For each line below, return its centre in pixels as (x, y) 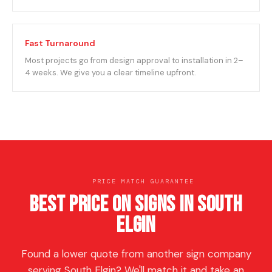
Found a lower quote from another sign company (136, 254)
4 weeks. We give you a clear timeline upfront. (110, 73)
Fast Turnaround (60, 43)
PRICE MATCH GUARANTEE (143, 181)
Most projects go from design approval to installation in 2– (134, 60)
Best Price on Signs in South (136, 205)
